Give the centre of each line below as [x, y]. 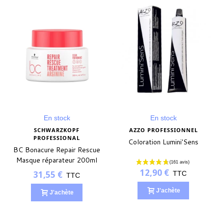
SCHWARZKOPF [57, 130]
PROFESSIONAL [57, 137]
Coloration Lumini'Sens [163, 142]
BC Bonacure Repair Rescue [57, 150]
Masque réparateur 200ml [57, 160]
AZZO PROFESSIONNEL [163, 130]
